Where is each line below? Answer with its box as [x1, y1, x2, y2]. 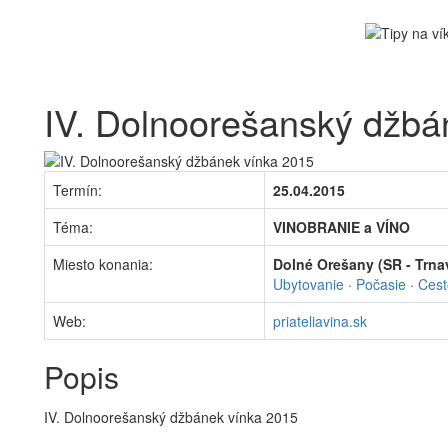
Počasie [356, 274, 406, 294]
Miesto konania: [53, 254, 153, 274]
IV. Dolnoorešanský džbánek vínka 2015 [44, 407, 298, 427]
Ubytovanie [273, 274, 344, 294]
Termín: [53, 180, 102, 200]
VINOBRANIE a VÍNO [273, 217, 410, 237]
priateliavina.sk [273, 311, 367, 331]
